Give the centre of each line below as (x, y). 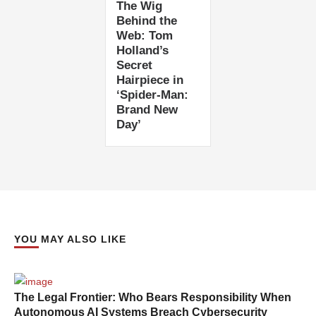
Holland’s (143, 50)
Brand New (147, 110)
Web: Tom (145, 36)
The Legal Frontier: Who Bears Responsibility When (153, 297)
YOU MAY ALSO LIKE (70, 239)
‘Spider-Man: (153, 95)
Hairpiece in (150, 80)
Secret (135, 65)
